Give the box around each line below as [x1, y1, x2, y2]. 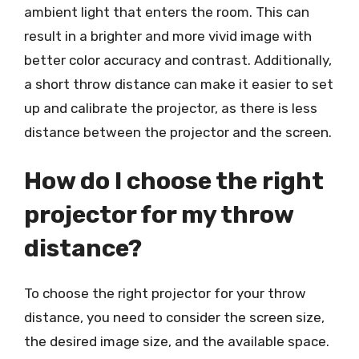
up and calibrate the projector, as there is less [24, 99, 317, 116]
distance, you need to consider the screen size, [24, 309, 325, 325]
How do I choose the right [24, 167, 324, 196]
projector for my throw [24, 200, 293, 229]
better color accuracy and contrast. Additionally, [24, 51, 332, 68]
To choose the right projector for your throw [24, 285, 306, 301]
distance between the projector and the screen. [24, 123, 332, 140]
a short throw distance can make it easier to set [24, 75, 333, 92]
